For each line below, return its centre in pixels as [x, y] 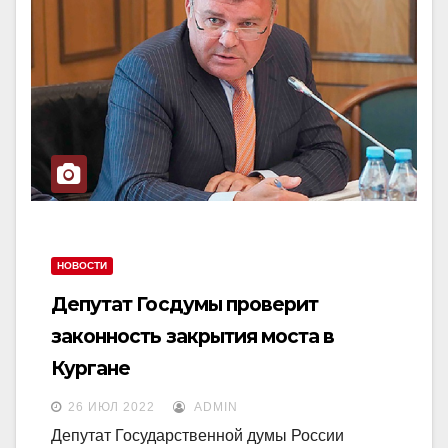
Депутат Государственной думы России [197, 435]
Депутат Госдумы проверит [185, 304]
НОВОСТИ [82, 265]
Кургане [91, 368]
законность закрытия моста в [193, 336]
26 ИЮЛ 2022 [111, 406]
